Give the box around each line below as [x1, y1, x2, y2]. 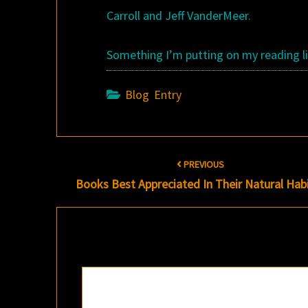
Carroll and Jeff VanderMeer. [107, 8, 252, 23]
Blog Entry [125, 87, 182, 102]
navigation [35, 165, 131, 190]
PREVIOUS [181, 158, 225, 170]
